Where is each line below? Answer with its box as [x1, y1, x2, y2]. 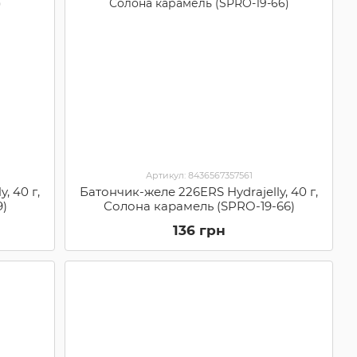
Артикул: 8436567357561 [145, 169, 253, 181]
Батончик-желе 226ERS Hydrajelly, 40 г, [80, 183, 319, 199]
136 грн [172, 222, 226, 238]
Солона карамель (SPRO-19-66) [103, 198, 295, 214]
